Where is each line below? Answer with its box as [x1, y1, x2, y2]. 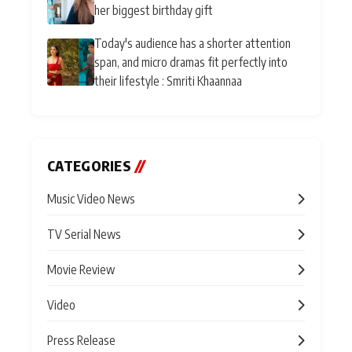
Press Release [47, 332, 115, 347]
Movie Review [47, 262, 115, 277]
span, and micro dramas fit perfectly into [94, 54, 288, 69]
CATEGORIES [47, 157, 135, 174]
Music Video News [47, 191, 135, 206]
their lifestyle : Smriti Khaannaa [94, 73, 242, 88]
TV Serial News [47, 226, 121, 241]
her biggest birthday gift [94, 2, 213, 17]
